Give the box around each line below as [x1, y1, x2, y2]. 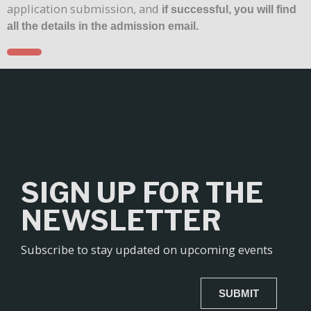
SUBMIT [218, 287, 259, 300]
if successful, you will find [162, 2, 296, 15]
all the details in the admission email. [7, 19, 199, 32]
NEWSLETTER [21, 203, 221, 238]
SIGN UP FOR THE [21, 176, 264, 210]
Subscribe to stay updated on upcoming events [21, 242, 273, 258]
